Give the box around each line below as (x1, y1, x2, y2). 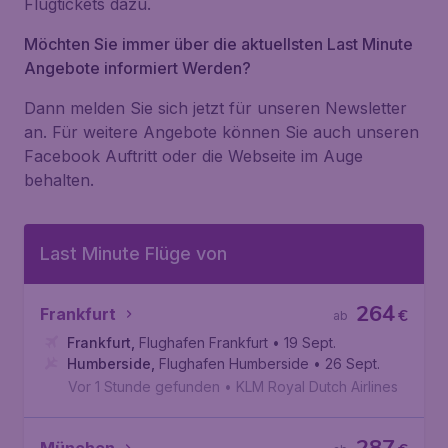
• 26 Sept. (313, 355, 380, 372)
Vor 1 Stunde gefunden (68, 378, 220, 395)
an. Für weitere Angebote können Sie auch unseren (24, 122, 419, 142)
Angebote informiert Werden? (24, 58, 251, 78)
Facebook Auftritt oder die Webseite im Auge (24, 146, 363, 166)
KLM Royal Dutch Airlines (236, 378, 398, 395)
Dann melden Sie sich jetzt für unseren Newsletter (24, 98, 407, 118)
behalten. (24, 170, 94, 190)
